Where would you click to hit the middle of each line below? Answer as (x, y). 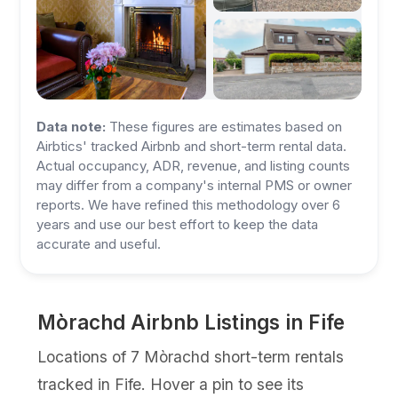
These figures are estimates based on (224, 127)
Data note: (72, 127)
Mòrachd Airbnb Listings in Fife (191, 322)
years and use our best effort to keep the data (178, 224)
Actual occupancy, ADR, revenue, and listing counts (194, 166)
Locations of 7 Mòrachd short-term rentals (191, 357)
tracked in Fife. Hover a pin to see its (171, 384)
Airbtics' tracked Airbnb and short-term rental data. (192, 146)
